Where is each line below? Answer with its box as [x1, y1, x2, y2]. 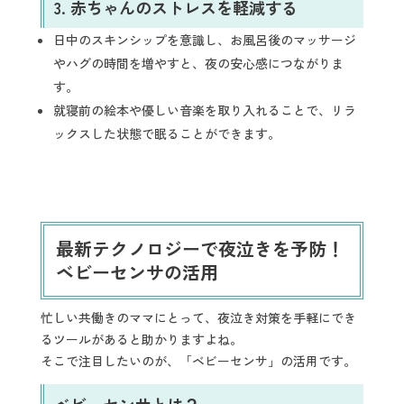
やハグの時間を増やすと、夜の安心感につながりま [52, 54, 344, 73]
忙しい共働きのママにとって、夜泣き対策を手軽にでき [40, 308, 356, 326]
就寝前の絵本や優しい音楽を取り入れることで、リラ [52, 101, 356, 120]
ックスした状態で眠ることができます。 [52, 124, 280, 143]
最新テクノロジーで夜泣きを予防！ [55, 234, 344, 262]
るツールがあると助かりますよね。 [40, 329, 243, 348]
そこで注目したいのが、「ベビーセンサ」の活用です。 [40, 351, 356, 370]
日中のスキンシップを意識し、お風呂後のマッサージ [52, 31, 356, 50]
